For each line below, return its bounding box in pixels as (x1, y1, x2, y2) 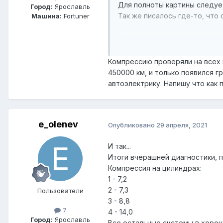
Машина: (31, 12, 62, 20)
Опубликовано (108, 120, 156, 129)
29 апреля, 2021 (156, 120, 207, 129)
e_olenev (38, 119, 78, 130)
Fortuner (61, 12, 90, 20)
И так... (108, 142, 131, 151)
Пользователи (37, 187, 84, 195)
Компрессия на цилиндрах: (108, 164, 202, 173)
